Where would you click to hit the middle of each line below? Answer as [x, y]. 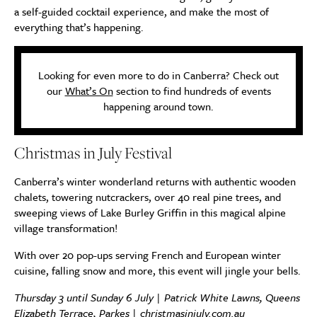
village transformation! [66, 228]
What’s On [89, 91]
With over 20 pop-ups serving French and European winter [148, 255]
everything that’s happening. [79, 27]
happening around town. [158, 106]
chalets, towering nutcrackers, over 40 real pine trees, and [148, 197]
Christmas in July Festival [93, 153]
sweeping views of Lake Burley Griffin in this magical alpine [150, 212]
